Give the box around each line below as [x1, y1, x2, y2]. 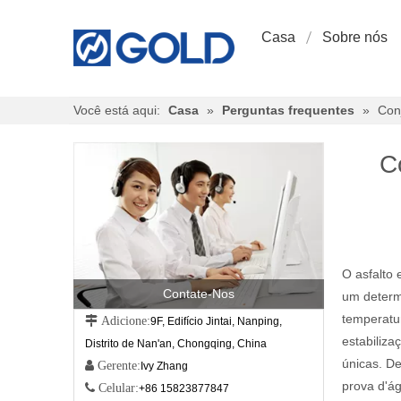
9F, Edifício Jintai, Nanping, [150, 315, 282, 328]
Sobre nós [321, 30, 388, 45]
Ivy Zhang [141, 360, 188, 373]
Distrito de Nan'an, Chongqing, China [85, 337, 267, 351]
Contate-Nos [163, 286, 235, 302]
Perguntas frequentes [222, 103, 354, 117]
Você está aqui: [73, 103, 160, 117]
